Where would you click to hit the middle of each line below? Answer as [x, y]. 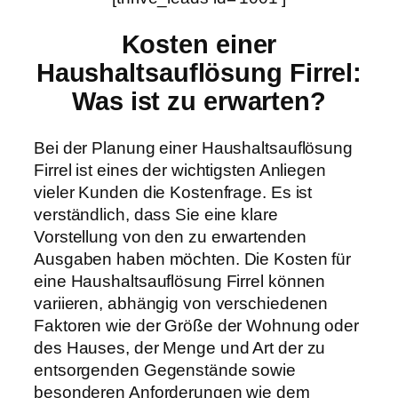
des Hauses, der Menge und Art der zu [180, 347]
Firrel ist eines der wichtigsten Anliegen [180, 170]
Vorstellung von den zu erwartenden [170, 236]
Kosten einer [199, 45]
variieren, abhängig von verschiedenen [181, 303]
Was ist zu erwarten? [199, 102]
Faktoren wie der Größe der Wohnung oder [197, 325]
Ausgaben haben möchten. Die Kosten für [193, 259]
